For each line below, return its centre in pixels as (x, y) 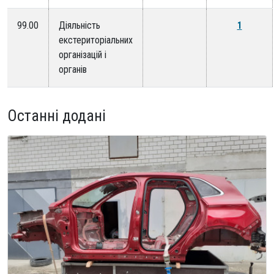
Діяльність (80, 26)
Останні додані (57, 116)
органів (73, 70)
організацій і (83, 55)
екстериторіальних (96, 40)
